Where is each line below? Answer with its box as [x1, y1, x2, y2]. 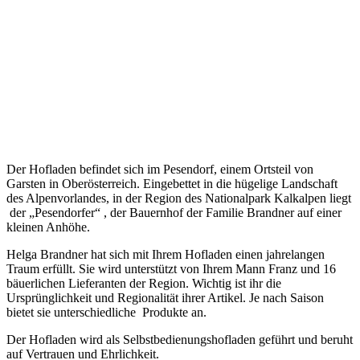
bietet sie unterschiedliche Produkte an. [6, 305, 207, 320]
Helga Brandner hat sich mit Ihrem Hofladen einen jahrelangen [6, 247, 325, 262]
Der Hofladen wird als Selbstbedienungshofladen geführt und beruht [6, 333, 353, 347]
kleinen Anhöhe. [6, 220, 90, 235]
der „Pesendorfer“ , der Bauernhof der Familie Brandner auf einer [6, 206, 342, 220]
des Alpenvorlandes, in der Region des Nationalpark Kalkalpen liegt [6, 191, 351, 206]
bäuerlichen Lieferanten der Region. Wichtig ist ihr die [6, 276, 281, 291]
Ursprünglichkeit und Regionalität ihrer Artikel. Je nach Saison [6, 291, 324, 305]
